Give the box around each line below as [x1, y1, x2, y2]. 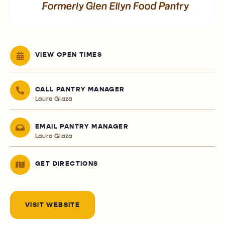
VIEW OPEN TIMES [35, 51, 102, 59]
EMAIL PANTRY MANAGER [35, 123, 129, 131]
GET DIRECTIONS [35, 160, 98, 168]
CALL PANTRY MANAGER [35, 85, 125, 94]
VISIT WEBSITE [25, 201, 80, 209]
